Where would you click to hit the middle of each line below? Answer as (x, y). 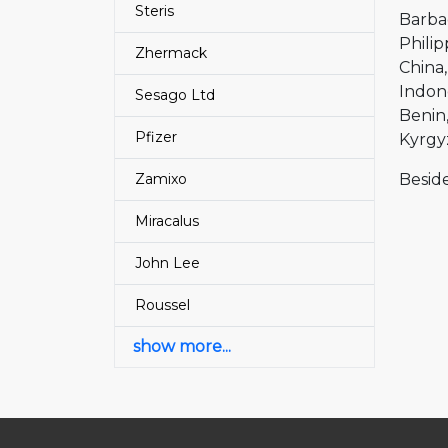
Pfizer (156, 137)
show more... (182, 346)
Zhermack (171, 53)
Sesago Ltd (175, 95)
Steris (154, 11)
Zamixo (161, 179)
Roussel (162, 305)
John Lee (167, 263)
